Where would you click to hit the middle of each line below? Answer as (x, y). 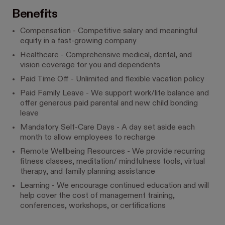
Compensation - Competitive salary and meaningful (109, 31)
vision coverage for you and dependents (90, 65)
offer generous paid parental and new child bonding (109, 103)
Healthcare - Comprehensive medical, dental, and (106, 55)
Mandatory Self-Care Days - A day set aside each (107, 128)
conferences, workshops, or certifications (93, 206)
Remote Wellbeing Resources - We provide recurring (113, 152)
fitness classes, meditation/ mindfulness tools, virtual (113, 162)
